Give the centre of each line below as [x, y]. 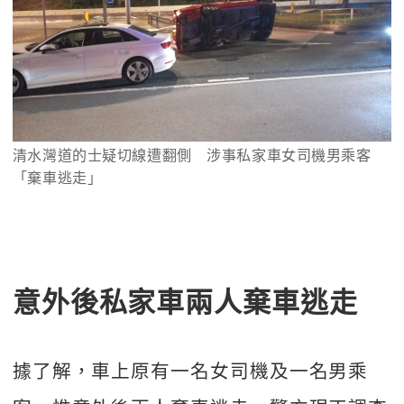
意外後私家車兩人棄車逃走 [185, 300]
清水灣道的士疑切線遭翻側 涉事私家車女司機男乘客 [192, 155]
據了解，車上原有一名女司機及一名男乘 [190, 370]
